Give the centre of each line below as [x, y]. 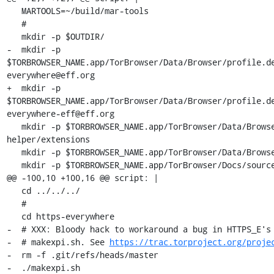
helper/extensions [48, 139]
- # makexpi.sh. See [58, 242]
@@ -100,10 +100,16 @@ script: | [82, 178]
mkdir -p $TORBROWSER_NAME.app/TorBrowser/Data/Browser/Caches [14, 152]
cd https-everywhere [14, 216]
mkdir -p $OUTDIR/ [14, 36]
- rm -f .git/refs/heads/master [82, 255]
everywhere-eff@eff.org [60, 113]
